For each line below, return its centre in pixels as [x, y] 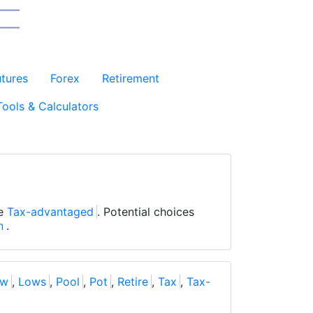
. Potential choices [146, 212]
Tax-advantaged [50, 212]
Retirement [130, 78]
